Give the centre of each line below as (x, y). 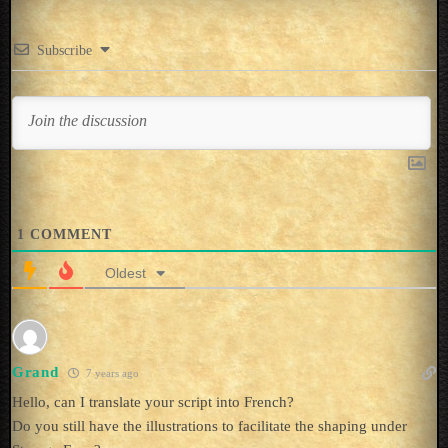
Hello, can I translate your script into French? (152, 401)
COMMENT (68, 234)
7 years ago (111, 372)
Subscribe (64, 50)
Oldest (125, 272)
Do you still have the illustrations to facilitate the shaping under (209, 425)
